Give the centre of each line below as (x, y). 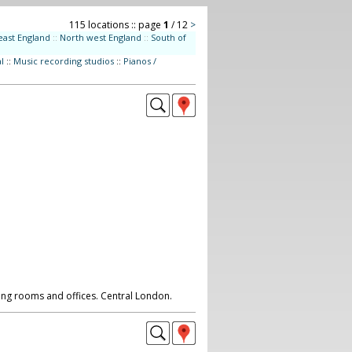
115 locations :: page (116, 25)
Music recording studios (63, 61)
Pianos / (139, 61)
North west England (100, 37)
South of (168, 37)
